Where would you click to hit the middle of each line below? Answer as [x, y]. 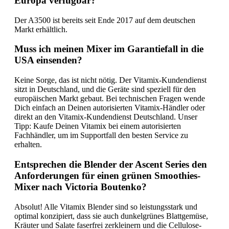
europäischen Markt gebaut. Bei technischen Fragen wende [110, 99]
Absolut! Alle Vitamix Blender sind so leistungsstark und [106, 207]
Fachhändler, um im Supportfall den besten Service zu [101, 135]
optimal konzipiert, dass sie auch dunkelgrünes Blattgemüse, [111, 216]
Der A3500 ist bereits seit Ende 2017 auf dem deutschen [105, 20]
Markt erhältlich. [41, 29]
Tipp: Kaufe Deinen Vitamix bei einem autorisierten [98, 126]
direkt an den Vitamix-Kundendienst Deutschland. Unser [106, 117]
